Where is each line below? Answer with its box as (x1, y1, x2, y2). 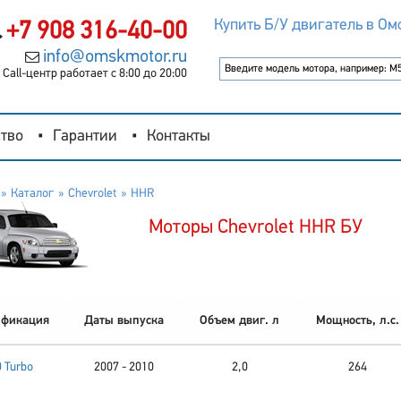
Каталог (10, 187, 54, 200)
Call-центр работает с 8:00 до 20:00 (2, 67, 187, 81)
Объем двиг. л (200, 314, 279, 328)
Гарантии (53, 128, 117, 145)
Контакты (147, 128, 210, 145)
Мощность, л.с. (315, 314, 399, 328)
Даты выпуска (84, 314, 164, 328)
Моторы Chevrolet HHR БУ (148, 218, 363, 238)
